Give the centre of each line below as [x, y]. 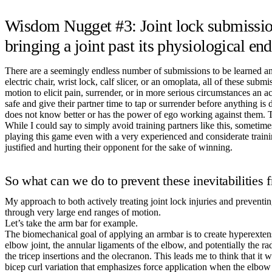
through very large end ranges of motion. [83, 212]
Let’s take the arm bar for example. [71, 223]
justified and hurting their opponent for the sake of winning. [119, 147]
